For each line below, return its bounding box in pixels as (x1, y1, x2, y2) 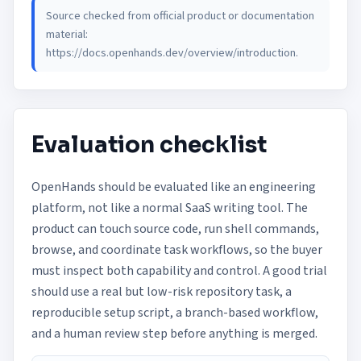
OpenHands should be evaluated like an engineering (31, 178, 316, 196)
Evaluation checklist (31, 131, 267, 159)
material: (46, 26, 88, 43)
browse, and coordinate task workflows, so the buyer (31, 241, 322, 259)
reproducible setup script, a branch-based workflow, (31, 304, 318, 322)
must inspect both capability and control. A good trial (31, 262, 327, 280)
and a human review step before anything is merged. (31, 325, 317, 342)
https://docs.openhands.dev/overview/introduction (46, 44, 296, 61)
